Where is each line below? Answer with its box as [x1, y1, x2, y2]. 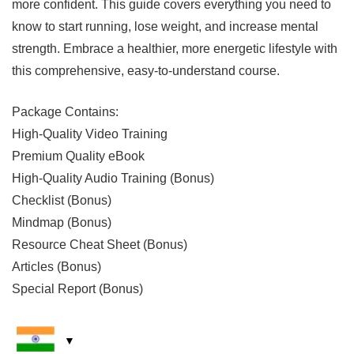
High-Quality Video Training [12, 126, 168, 141]
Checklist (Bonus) [12, 193, 111, 207]
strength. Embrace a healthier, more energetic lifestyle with [12, 41, 337, 55]
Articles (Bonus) [12, 259, 101, 273]
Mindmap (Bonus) [12, 215, 111, 229]
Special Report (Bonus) [12, 281, 143, 296]
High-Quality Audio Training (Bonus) [12, 171, 214, 185]
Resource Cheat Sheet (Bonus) [12, 237, 187, 251]
